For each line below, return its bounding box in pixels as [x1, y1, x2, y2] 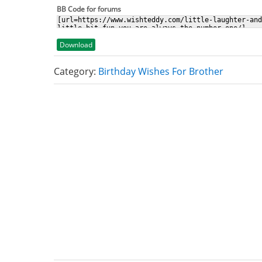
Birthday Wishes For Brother [98, 65, 223, 78]
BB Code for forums [57, 4, 121, 14]
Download [60, 40, 92, 50]
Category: [54, 65, 98, 78]
